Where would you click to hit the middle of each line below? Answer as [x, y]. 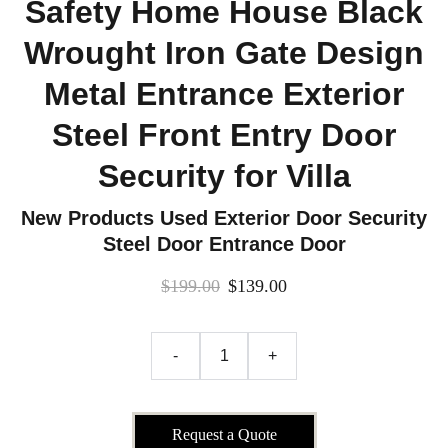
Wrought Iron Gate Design [224, 53]
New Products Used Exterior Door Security [224, 218]
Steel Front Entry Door [224, 135]
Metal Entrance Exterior [224, 94]
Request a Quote [224, 434]
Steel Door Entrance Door [224, 244]
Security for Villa [224, 176]
